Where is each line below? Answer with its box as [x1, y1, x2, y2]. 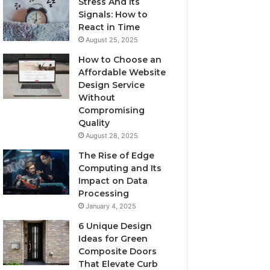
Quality [78, 118, 110, 128]
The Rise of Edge [78, 150, 155, 161]
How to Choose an [78, 54, 162, 65]
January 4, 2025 [86, 202, 137, 210]
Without [78, 92, 116, 103]
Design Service [78, 80, 145, 90]
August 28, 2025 [86, 131, 139, 140]
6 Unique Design [78, 221, 152, 231]
